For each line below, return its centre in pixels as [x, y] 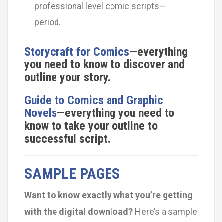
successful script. [67, 139]
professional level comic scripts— [100, 6]
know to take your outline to [91, 126]
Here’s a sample [166, 211]
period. [48, 22]
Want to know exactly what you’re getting [109, 195]
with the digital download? [80, 211]
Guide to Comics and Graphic [94, 100]
